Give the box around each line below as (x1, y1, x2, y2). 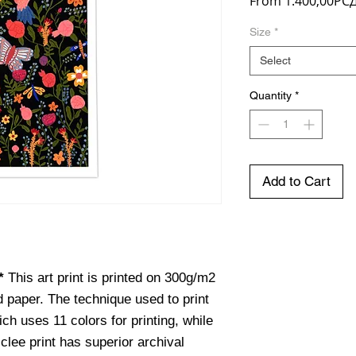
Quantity (250, 89, 292, 102)
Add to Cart (262, 173, 331, 189)
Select (260, 54, 291, 67)
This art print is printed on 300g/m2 (8, 270, 215, 285)
